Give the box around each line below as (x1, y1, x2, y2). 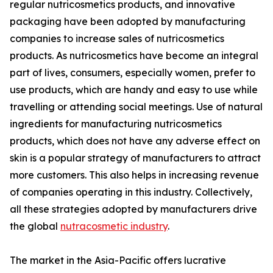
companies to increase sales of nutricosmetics (10, 32, 224, 45)
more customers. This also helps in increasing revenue (10, 169, 259, 182)
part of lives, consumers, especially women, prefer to (10, 66, 255, 79)
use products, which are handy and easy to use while (10, 83, 258, 96)
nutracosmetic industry (60, 220, 168, 233)
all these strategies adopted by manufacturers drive (10, 203, 257, 216)
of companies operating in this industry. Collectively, (10, 186, 252, 199)
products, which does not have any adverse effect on (10, 135, 260, 147)
